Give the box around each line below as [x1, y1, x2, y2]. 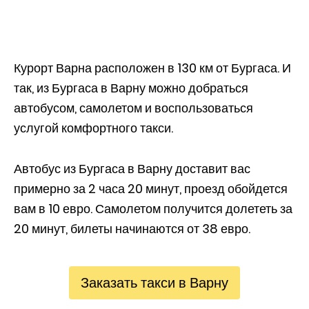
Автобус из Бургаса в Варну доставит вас [14, 160, 250, 177]
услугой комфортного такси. [14, 119, 173, 137]
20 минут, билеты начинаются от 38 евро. [14, 220, 250, 237]
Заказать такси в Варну [81, 273, 228, 292]
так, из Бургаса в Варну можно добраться [14, 79, 248, 97]
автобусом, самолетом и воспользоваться [14, 99, 253, 117]
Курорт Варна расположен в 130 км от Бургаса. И [14, 59, 291, 77]
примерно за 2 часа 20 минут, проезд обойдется [14, 180, 288, 197]
